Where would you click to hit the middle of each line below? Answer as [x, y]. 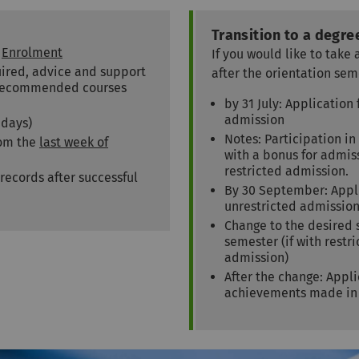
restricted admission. [286, 171]
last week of [74, 143]
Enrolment [32, 53]
